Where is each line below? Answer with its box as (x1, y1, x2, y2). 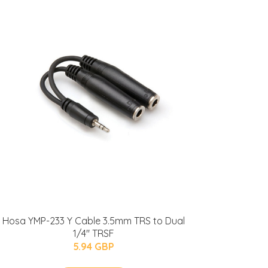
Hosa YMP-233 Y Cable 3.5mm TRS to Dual (2, 215, 185, 227)
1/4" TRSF (72, 227, 114, 239)
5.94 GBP (72, 240, 114, 252)
